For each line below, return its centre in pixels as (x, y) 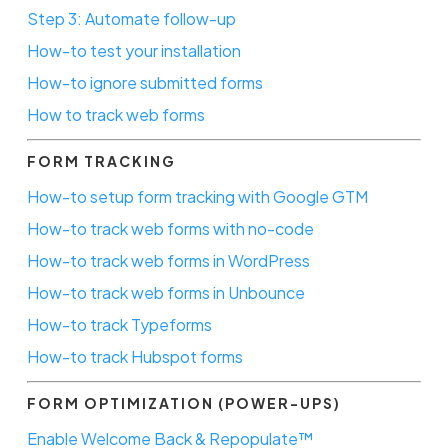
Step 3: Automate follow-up (131, 18)
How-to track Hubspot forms (134, 356)
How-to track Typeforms (119, 324)
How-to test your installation (133, 50)
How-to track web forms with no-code (170, 228)
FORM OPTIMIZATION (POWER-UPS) (183, 402)
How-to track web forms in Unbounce (165, 292)
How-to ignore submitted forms (144, 82)
